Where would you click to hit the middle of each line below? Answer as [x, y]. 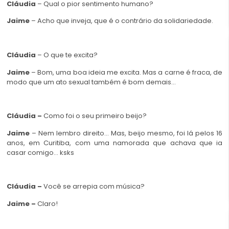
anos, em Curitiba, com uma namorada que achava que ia [114, 143]
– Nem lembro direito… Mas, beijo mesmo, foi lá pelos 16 [127, 133]
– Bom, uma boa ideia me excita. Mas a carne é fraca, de [127, 72]
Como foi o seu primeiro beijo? [95, 116]
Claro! [48, 203]
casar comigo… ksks [40, 152]
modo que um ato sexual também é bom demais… [91, 82]
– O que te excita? [67, 55]
